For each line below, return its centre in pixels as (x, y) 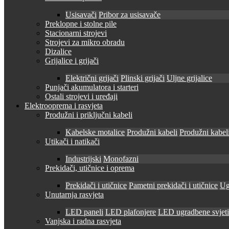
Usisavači (81, 15)
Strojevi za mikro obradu (85, 42)
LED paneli (84, 212)
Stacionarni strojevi (76, 33)
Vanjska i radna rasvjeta (83, 221)
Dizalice (58, 51)
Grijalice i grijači (72, 61)
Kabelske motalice (95, 132)
